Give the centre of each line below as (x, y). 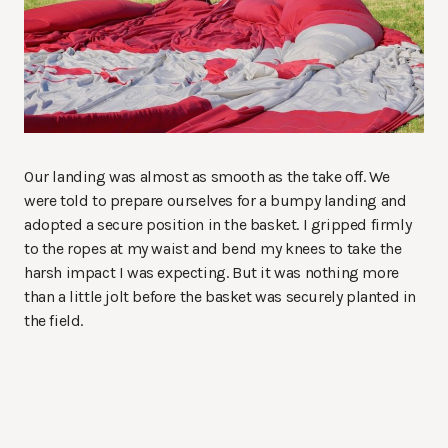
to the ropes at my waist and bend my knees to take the (213, 249)
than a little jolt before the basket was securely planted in (220, 297)
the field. (53, 321)
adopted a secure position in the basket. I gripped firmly (218, 225)
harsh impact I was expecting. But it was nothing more (211, 273)
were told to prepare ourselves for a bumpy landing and (215, 201)
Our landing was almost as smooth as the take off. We (207, 177)
